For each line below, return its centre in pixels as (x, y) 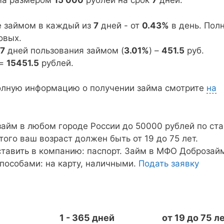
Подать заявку (169, 163)
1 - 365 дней (87, 218)
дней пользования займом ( (64, 50)
